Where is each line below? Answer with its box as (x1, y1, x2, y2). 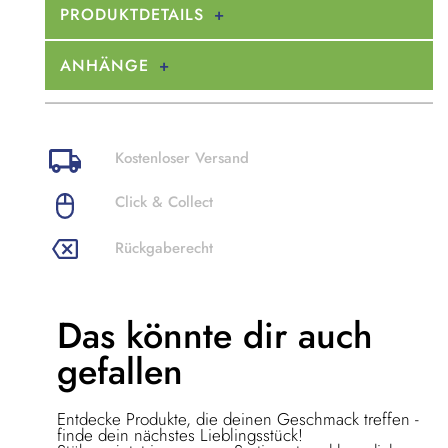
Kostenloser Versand (115, 147, 249, 170)
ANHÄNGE (60, 54, 149, 78)
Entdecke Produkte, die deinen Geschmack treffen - (57, 406, 419, 431)
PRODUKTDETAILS (60, 3, 204, 27)
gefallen (57, 344, 183, 398)
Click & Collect (115, 191, 213, 214)
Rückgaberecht (115, 236, 213, 259)
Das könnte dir (57, 308, 298, 362)
